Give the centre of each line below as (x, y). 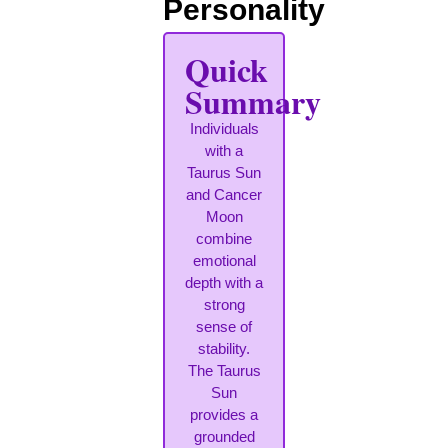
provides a (224, 415)
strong (224, 305)
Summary (252, 102)
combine (224, 239)
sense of (224, 327)
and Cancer (224, 195)
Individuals (224, 129)
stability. (224, 349)
